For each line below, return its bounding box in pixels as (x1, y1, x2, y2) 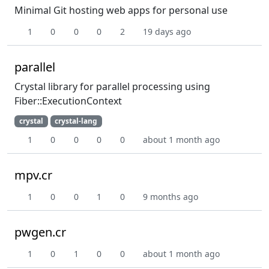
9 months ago (143, 190, 198, 202)
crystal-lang (55, 115, 98, 126)
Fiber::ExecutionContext (14, 94, 122, 107)
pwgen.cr (14, 223, 66, 240)
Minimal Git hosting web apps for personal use (14, 3, 228, 17)
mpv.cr (14, 166, 52, 183)
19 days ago (143, 25, 191, 37)
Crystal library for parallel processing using (14, 79, 210, 93)
